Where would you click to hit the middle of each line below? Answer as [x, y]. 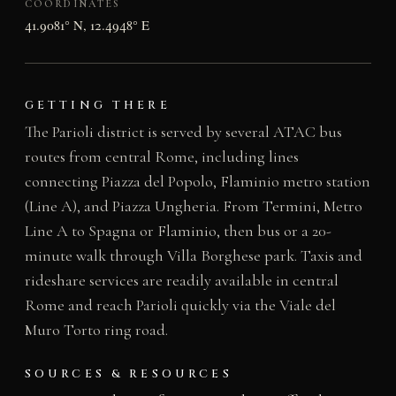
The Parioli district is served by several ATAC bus [183, 132]
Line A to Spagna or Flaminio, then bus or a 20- [178, 231]
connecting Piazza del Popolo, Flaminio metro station [197, 181]
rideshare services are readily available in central [181, 280]
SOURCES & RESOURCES [128, 373]
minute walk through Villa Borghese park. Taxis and [193, 255]
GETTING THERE [97, 105]
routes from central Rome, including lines [161, 156]
